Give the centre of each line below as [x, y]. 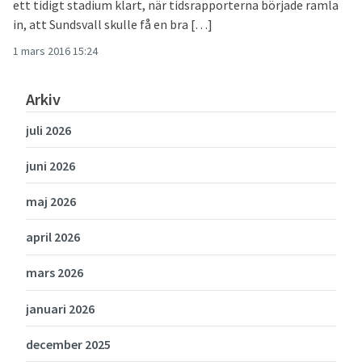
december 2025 [68, 344]
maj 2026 [51, 202]
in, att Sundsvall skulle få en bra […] [113, 24]
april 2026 [53, 237]
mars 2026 [55, 273]
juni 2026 [51, 165]
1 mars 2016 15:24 [55, 51]
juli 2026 [48, 130]
